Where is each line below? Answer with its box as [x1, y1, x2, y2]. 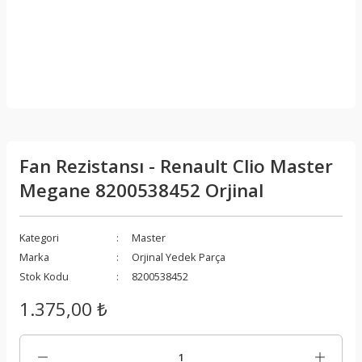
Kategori [19, 230, 59, 245]
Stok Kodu [19, 269, 69, 284]
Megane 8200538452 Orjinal [19, 178, 263, 203]
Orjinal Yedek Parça [132, 250, 225, 264]
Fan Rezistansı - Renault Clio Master [19, 154, 333, 179]
